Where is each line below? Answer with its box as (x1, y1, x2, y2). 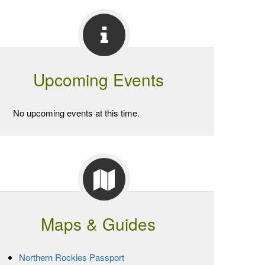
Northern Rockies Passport (19, 250, 124, 263)
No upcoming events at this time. (13, 106, 140, 119)
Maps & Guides (41, 211, 156, 235)
